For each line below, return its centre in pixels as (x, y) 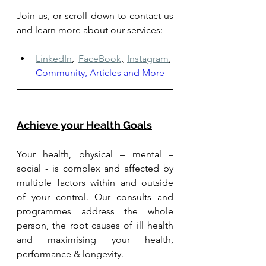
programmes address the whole (95, 211)
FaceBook (99, 58)
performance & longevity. (70, 254)
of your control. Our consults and (95, 197)
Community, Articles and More (100, 72)
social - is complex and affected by (95, 168)
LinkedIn (54, 58)
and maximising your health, (95, 239)
